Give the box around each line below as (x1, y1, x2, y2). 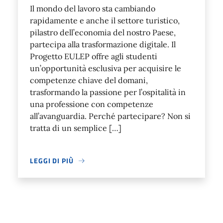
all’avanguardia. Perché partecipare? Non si (30, 111, 191, 121)
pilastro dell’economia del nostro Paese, (30, 27, 176, 38)
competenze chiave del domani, (30, 75, 148, 86)
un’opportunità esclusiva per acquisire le (30, 63, 181, 74)
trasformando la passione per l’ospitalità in (30, 87, 186, 98)
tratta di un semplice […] (30, 123, 121, 133)
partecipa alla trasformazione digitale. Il (30, 39, 176, 50)
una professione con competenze (30, 99, 153, 110)
